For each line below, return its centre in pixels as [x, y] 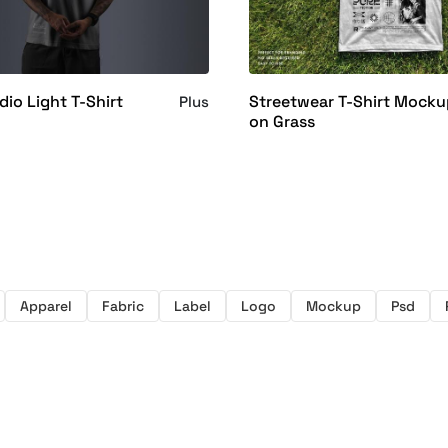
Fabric [123, 305]
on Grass [282, 121]
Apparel [46, 305]
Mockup [333, 305]
